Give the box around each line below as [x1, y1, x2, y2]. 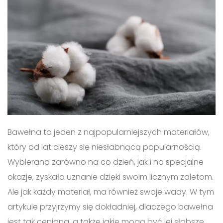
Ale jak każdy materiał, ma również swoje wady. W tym [7, 186, 214, 198]
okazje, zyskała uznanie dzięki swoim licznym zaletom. [7, 171, 214, 183]
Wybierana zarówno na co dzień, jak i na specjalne [7, 156, 204, 168]
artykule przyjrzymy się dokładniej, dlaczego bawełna [7, 201, 213, 213]
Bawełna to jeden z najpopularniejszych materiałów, [7, 126, 210, 138]
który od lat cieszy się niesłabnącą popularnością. [7, 141, 202, 153]
